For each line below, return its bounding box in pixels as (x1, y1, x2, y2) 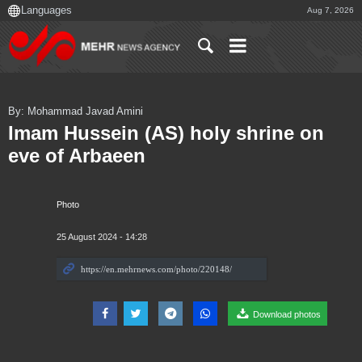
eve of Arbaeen (8, 145, 145, 167)
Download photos (250, 309, 322, 320)
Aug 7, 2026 (307, 6, 354, 15)
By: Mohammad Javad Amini (8, 105, 143, 117)
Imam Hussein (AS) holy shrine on (8, 122, 324, 145)
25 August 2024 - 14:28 (57, 232, 147, 242)
